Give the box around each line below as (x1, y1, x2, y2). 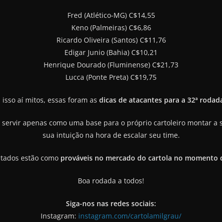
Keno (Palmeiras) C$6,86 (71, 22, 151, 32)
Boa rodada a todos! (78, 175, 144, 185)
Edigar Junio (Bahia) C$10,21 (64, 47, 158, 57)
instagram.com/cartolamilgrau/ (78, 211, 181, 221)
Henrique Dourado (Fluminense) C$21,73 (44, 59, 178, 69)
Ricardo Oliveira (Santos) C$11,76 (56, 35, 166, 45)
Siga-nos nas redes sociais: (66, 198, 156, 208)
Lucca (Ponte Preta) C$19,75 (65, 72, 157, 82)
